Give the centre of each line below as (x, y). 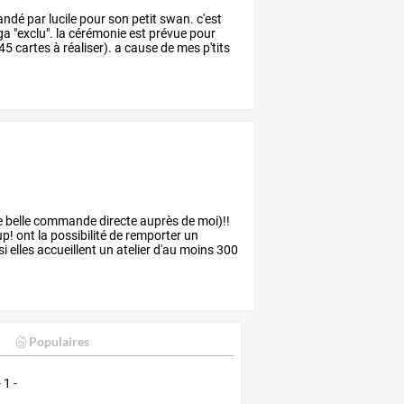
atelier (133, 249)
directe (117, 220)
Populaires (59, 342)
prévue (167, 33)
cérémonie (96, 33)
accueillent (66, 249)
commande (64, 220)
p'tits (216, 47)
